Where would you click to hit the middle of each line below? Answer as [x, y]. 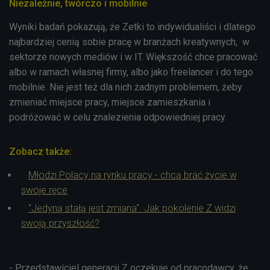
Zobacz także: [40, 151]
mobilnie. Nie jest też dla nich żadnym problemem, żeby [126, 87]
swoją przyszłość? [60, 223]
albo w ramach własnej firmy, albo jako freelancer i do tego [131, 72]
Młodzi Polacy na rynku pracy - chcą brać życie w [133, 175]
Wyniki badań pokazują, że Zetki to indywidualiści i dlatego [132, 27]
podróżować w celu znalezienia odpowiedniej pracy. [118, 117]
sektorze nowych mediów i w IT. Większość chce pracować [133, 57]
